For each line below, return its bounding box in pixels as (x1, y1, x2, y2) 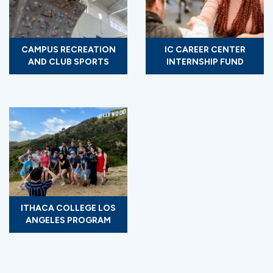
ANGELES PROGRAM (26, 214, 111, 225)
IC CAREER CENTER (164, 44, 246, 55)
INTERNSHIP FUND (166, 56, 244, 67)
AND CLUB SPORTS (27, 56, 109, 67)
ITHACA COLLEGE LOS (21, 202, 116, 213)
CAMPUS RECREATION (21, 44, 116, 55)
